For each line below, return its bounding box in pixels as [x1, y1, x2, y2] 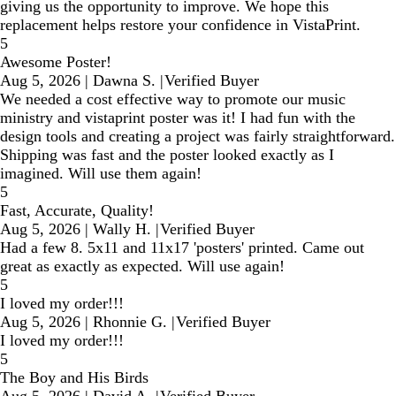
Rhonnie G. [93, 312, 167, 331]
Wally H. [93, 219, 151, 238]
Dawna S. [93, 71, 156, 89]
